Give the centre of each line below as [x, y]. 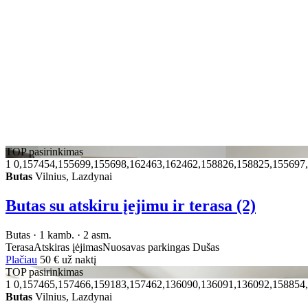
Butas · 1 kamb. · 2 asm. [58, 234]
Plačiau [21, 259]
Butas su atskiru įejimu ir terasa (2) [131, 205]
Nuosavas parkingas [147, 247]
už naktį [79, 259]
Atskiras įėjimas [68, 247]
